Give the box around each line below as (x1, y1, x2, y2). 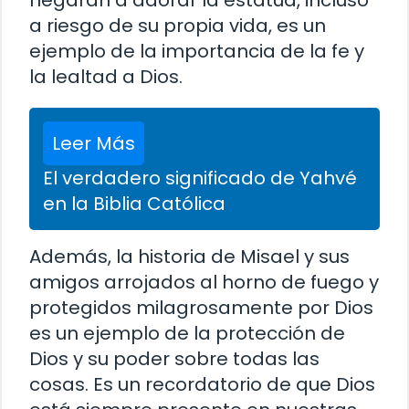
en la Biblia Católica (43, 190, 225, 216)
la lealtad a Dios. (29, 63, 183, 89)
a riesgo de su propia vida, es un (29, 12, 326, 38)
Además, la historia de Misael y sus (29, 243, 350, 269)
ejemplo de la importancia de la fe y (29, 37, 364, 64)
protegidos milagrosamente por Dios (29, 294, 373, 320)
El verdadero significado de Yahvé (43, 164, 357, 191)
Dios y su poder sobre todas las (29, 345, 320, 372)
